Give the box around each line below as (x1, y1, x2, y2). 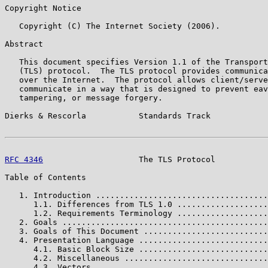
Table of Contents (5, 172, 86, 182)
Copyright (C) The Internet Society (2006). (5, 21, 220, 31)
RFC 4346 (5, 154, 43, 164)
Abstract (5, 39, 43, 48)
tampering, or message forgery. (5, 93, 163, 102)
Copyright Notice (5, 3, 81, 13)
